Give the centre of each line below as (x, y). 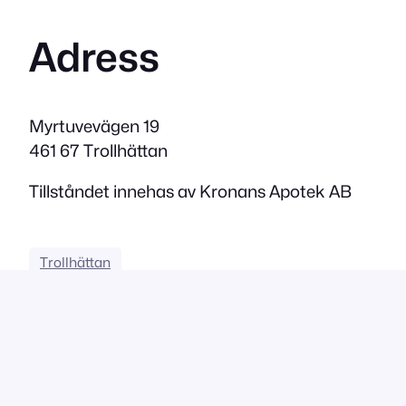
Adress (94, 58)
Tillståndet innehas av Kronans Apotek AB (190, 192)
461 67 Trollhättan (98, 150)
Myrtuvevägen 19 (94, 126)
